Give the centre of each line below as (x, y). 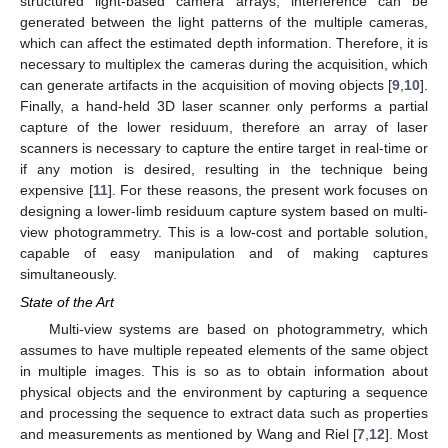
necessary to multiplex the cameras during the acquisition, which (224, 63)
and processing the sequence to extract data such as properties (224, 413)
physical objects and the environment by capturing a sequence (224, 392)
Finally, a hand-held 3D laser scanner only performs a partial (224, 105)
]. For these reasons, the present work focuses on (268, 189)
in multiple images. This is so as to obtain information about (224, 371)
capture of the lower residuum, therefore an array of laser (224, 126)
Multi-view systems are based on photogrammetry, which (238, 329)
